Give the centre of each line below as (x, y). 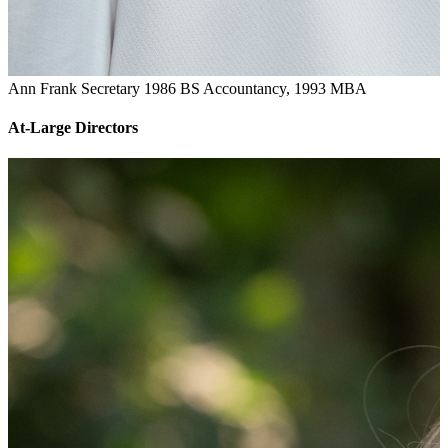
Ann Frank (42, 88)
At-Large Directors (73, 127)
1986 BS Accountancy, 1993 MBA (255, 88)
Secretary (110, 88)
